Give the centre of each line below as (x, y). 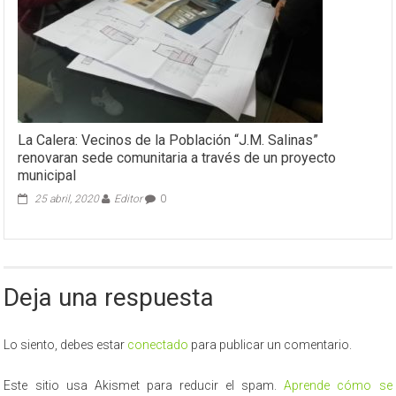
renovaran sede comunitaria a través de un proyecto (177, 158)
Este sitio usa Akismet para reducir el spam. (144, 386)
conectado (158, 345)
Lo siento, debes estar (66, 345)
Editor (129, 199)
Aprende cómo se (338, 386)
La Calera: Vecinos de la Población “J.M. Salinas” (168, 141)
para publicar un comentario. (270, 345)
